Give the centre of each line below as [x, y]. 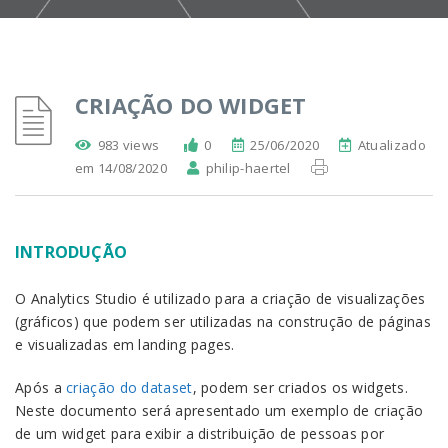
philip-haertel [248, 168]
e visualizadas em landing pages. [125, 344]
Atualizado [391, 145]
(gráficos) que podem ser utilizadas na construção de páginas [223, 321]
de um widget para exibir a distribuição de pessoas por [200, 433]
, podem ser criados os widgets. [300, 387]
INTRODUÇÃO [71, 252]
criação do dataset [129, 387]
